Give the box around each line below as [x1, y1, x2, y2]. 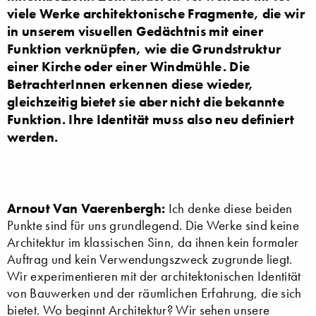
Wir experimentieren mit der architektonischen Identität [7, 267, 301, 284]
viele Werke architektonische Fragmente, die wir [7, 4, 305, 22]
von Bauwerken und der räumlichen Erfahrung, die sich [7, 284, 302, 301]
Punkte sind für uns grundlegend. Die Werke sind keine [7, 217, 299, 233]
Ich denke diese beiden [165, 200, 293, 217]
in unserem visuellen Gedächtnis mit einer [7, 22, 264, 39]
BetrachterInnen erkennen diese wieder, [7, 75, 254, 92]
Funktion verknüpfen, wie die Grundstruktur [7, 39, 281, 57]
